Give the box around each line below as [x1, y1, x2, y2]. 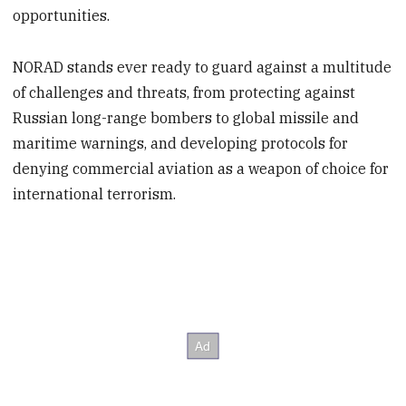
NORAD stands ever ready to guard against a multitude [13, 58, 392, 77]
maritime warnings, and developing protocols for [13, 134, 349, 153]
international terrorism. [13, 185, 177, 204]
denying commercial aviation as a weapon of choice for [13, 159, 390, 179]
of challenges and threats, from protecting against [13, 83, 356, 102]
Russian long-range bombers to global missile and [13, 109, 360, 128]
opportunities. [13, 6, 111, 25]
